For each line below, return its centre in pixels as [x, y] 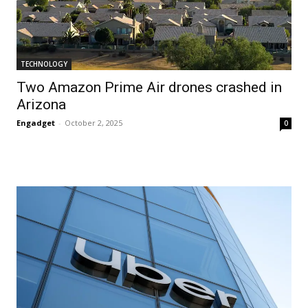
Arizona [41, 104]
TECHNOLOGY [44, 64]
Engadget [36, 122]
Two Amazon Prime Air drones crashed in [149, 87]
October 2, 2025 [93, 122]
